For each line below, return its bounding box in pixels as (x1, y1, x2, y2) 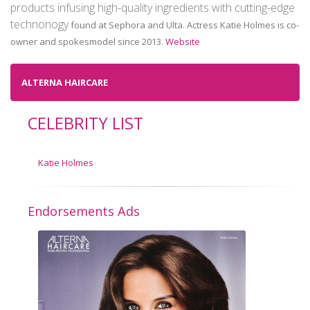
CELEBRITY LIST (28, 112, 143, 134)
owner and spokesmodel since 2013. (10, 35, 165, 48)
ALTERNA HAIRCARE (21, 76, 108, 89)
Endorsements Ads (28, 203, 140, 219)
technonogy (10, 17, 69, 32)
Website (165, 35, 200, 48)
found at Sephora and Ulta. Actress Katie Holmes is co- (69, 19, 299, 31)
